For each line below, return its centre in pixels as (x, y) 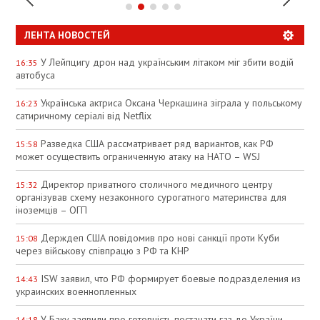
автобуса (36, 75)
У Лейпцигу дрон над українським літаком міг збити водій (166, 62)
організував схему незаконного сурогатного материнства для (151, 197)
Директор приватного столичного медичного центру (156, 184)
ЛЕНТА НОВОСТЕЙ (67, 35)
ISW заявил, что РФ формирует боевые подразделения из (170, 278)
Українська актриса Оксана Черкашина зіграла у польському (170, 102)
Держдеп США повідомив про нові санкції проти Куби (159, 237)
